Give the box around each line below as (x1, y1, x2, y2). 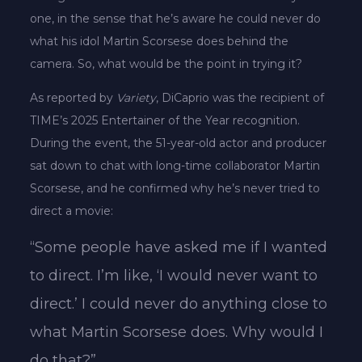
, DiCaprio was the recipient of (156, 90, 325, 105)
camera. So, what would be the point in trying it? (30, 56, 303, 71)
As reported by (30, 90, 117, 105)
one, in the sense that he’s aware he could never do (30, 11, 322, 26)
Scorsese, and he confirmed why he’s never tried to (30, 180, 321, 196)
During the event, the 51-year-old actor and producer (30, 135, 327, 150)
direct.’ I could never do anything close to (30, 294, 328, 313)
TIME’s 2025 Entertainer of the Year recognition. (30, 112, 301, 128)
